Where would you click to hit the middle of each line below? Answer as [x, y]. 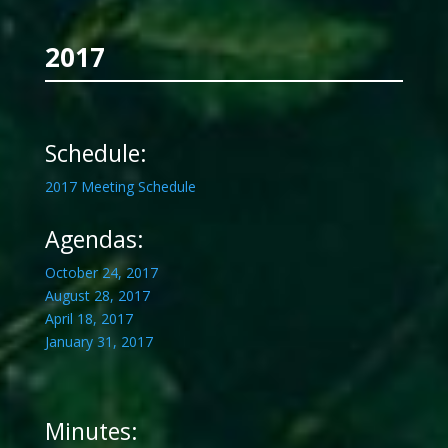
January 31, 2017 [98, 342]
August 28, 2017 [97, 296]
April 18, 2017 [88, 319]
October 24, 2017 [101, 273]
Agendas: [94, 239]
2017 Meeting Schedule [120, 187]
